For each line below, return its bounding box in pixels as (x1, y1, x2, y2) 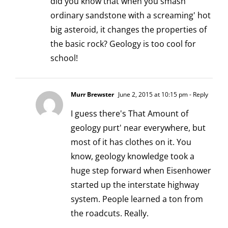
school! (50, 52, 78, 64)
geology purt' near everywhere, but (71, 122, 206, 134)
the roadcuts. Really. (71, 208, 149, 219)
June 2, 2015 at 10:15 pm (117, 90, 188, 99)
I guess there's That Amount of (71, 108, 188, 120)
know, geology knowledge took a (71, 151, 194, 162)
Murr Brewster (71, 90, 114, 99)
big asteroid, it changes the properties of (50, 24, 207, 36)
